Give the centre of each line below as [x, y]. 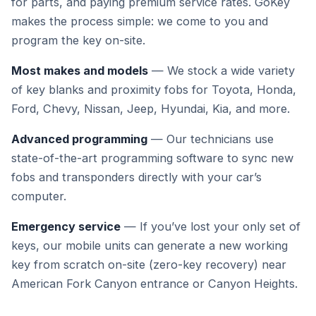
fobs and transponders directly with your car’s [136, 177]
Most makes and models [80, 71]
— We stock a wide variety [221, 71]
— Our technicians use [211, 139]
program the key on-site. [78, 40]
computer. [39, 196]
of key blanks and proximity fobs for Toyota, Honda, [154, 90]
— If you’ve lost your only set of [211, 226]
